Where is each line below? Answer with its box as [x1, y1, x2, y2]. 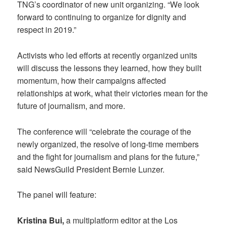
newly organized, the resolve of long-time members [17, 138, 199, 150]
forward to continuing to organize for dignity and [17, 11, 187, 23]
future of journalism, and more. [17, 99, 126, 111]
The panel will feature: [17, 189, 97, 201]
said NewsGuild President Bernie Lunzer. [17, 163, 165, 175]
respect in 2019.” [17, 24, 77, 36]
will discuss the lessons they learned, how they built [17, 62, 202, 74]
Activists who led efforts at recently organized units [17, 49, 198, 61]
